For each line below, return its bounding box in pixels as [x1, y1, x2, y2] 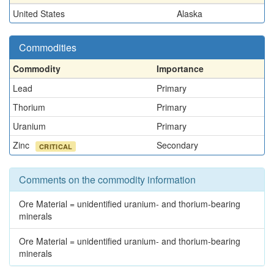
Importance [157, 62, 204, 75]
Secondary [157, 139, 198, 151]
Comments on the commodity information [19, 172, 196, 187]
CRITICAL [39, 141, 73, 151]
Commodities [19, 40, 76, 54]
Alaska [177, 7, 202, 20]
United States [13, 7, 65, 20]
